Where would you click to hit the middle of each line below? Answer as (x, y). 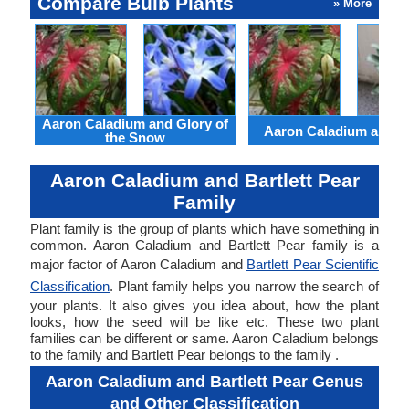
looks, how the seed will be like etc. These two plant (204, 322)
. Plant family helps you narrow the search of (244, 286)
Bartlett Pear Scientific (313, 264)
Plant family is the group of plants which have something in (204, 229)
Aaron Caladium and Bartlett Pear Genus (204, 382)
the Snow (135, 137)
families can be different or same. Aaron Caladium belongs (204, 338)
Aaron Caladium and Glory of (135, 124)
